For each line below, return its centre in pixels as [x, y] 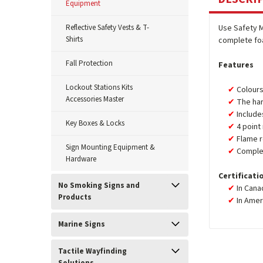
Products [75, 197]
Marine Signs [82, 224]
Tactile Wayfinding [92, 251]
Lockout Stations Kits [99, 87]
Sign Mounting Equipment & [110, 147]
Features [236, 65]
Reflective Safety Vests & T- [107, 28]
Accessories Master [95, 99]
